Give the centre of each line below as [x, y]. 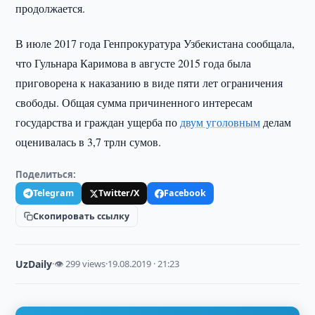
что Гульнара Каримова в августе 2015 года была [134, 63]
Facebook [185, 193]
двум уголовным [220, 122]
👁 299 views [80, 264]
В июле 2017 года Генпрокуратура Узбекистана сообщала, [155, 43]
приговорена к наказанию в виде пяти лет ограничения [149, 83]
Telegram [54, 193]
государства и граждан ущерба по [98, 122]
